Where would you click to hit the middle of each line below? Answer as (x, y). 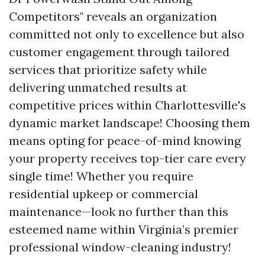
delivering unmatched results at (98, 87)
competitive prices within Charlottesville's (127, 105)
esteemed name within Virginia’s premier (124, 229)
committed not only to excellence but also (127, 34)
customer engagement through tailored (119, 52)
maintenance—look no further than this (119, 211)
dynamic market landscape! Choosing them (130, 123)
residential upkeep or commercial (104, 194)
